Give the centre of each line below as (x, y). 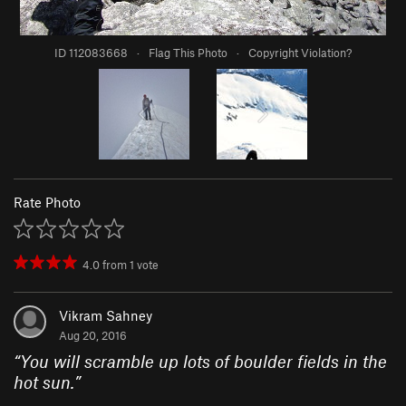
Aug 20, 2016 (93, 336)
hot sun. (44, 382)
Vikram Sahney (106, 316)
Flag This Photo (188, 53)
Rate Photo (47, 203)
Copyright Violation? (300, 53)
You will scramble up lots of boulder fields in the (203, 362)
